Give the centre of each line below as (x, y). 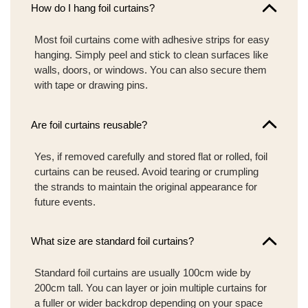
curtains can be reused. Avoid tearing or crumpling (146, 171)
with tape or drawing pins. (91, 85)
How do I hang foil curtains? (93, 8)
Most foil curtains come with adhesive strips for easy (152, 40)
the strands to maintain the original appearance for (146, 186)
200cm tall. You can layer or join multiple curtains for (151, 288)
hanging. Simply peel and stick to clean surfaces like (151, 55)
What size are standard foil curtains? (112, 241)
